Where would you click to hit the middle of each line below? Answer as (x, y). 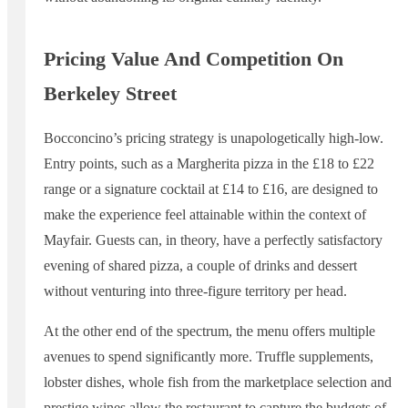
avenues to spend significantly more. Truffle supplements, (209, 356)
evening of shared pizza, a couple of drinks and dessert (200, 265)
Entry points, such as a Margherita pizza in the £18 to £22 (209, 163)
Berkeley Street (110, 93)
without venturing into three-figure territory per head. (195, 291)
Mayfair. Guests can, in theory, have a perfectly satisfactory (213, 240)
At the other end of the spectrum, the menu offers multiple (209, 331)
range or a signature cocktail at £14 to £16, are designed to (211, 189)
